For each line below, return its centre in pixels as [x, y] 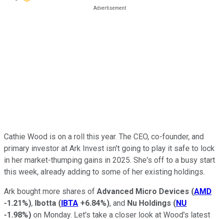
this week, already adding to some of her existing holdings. [104, 172]
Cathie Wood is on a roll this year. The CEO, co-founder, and [104, 136]
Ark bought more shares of [50, 191]
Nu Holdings [150, 203]
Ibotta [46, 203]
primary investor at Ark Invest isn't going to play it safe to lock [109, 148]
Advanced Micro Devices [143, 191]
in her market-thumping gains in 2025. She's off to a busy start [109, 160]
